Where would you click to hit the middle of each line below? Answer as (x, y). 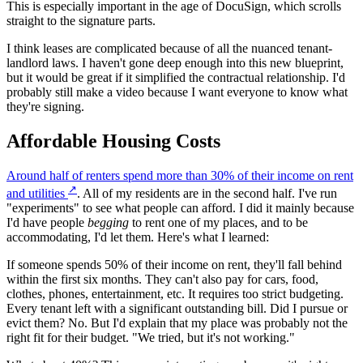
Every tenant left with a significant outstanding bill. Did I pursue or (177, 308)
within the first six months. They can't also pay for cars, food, (162, 279)
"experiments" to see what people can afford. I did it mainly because (180, 207)
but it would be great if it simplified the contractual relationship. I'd (176, 77)
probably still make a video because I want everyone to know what (177, 92)
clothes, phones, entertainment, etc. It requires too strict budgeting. (175, 293)
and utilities (36, 193)
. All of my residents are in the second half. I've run (207, 193)
